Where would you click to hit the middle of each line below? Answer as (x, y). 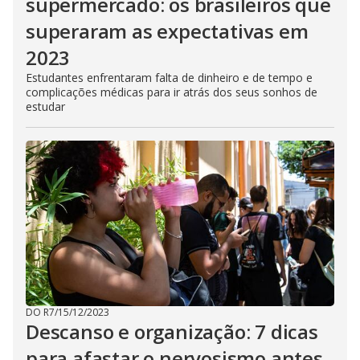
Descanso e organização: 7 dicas (172, 331)
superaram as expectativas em (167, 31)
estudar (45, 106)
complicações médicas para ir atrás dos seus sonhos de (172, 92)
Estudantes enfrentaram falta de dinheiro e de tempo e (169, 78)
